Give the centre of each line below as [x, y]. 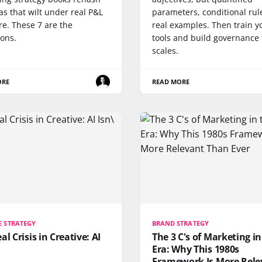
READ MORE [171, 82]
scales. [165, 51]
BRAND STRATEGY [180, 223]
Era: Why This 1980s [196, 249]
